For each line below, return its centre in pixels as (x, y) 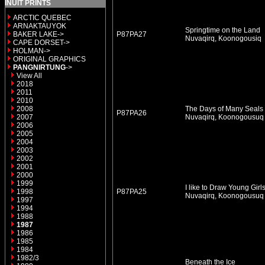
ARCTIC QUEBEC (42, 18)
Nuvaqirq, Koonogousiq (223, 38)
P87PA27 (132, 34)
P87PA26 (132, 113)
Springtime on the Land (222, 30)
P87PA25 (132, 192)
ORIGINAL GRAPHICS (49, 59)
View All (29, 76)
